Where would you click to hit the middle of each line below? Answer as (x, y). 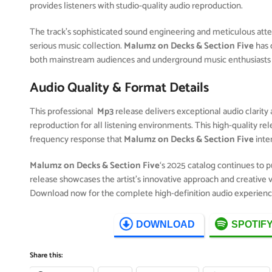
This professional (63, 111)
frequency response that (77, 139)
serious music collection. (77, 46)
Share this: (46, 255)
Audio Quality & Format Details (120, 88)
